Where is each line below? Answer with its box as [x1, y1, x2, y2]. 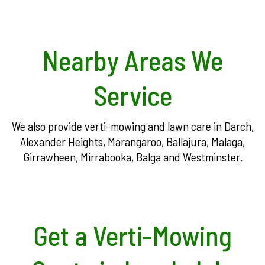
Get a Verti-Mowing [33, 219, 232, 251]
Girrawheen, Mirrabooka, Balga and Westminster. [22, 150, 243, 164]
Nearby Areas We [42, 44, 223, 76]
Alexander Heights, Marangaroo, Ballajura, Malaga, [20, 134, 245, 148]
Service [93, 79, 172, 111]
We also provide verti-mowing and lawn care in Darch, [11, 119, 254, 133]
